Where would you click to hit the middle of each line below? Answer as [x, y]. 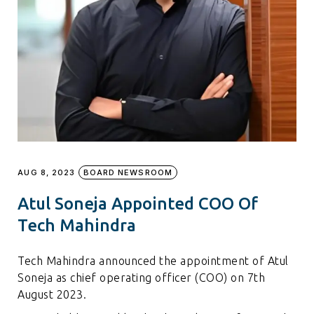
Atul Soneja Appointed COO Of [138, 203]
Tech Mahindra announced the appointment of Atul [153, 260]
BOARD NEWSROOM [128, 172]
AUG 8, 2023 [47, 172]
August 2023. [52, 294]
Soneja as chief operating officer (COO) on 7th [142, 277]
